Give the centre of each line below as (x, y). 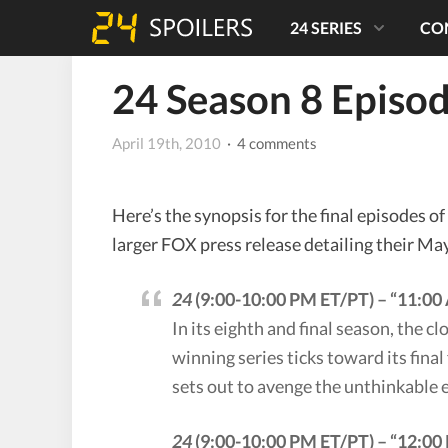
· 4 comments (270, 142)
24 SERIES (326, 27)
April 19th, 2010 (166, 142)
